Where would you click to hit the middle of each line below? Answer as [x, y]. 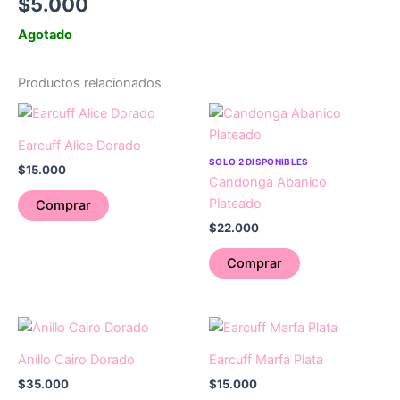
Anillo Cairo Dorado [76, 360]
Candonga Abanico [268, 182]
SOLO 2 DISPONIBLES [259, 161]
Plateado [235, 203]
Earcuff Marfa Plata [266, 360]
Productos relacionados [90, 83]
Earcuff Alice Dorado [79, 145]
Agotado [45, 35]
